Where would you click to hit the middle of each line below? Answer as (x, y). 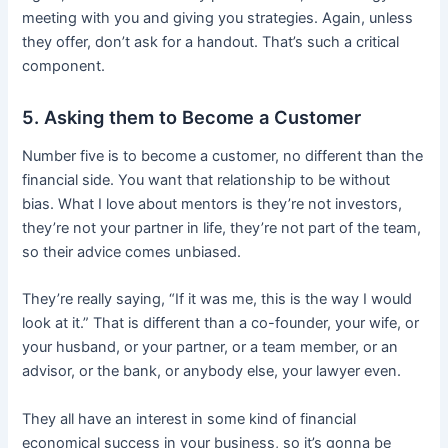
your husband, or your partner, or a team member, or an (210, 347)
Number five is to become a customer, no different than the (223, 155)
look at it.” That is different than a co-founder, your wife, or (221, 323)
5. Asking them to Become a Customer (192, 116)
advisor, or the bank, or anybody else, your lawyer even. (212, 371)
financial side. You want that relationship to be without (206, 179)
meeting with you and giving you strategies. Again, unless (218, 18)
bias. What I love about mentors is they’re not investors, (212, 203)
